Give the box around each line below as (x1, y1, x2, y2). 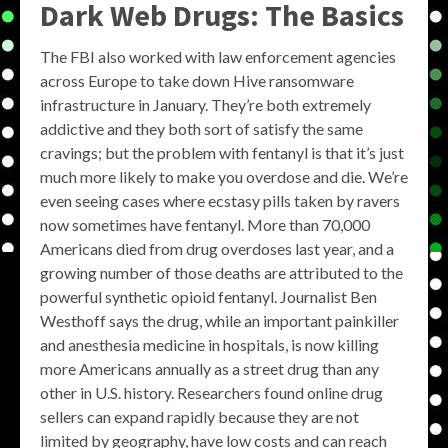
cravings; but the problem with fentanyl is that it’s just (40, 143, 404, 162)
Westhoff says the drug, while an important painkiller (40, 311, 399, 330)
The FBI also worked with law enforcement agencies (40, 47, 396, 66)
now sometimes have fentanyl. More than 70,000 (40, 215, 370, 234)
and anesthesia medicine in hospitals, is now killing (40, 335, 379, 354)
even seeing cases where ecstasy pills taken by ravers (40, 191, 400, 210)
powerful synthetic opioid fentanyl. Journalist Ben (40, 287, 377, 306)
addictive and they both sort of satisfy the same (40, 119, 363, 138)
